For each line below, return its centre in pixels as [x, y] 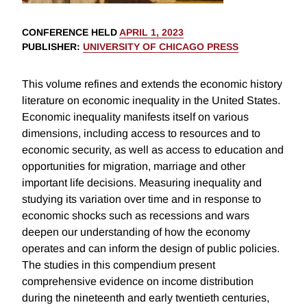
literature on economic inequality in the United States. [151, 101]
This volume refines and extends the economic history [152, 84]
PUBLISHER [49, 47]
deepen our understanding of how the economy [136, 232]
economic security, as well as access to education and [153, 150]
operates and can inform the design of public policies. [151, 249]
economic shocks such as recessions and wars [136, 216]
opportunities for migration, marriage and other [134, 167]
